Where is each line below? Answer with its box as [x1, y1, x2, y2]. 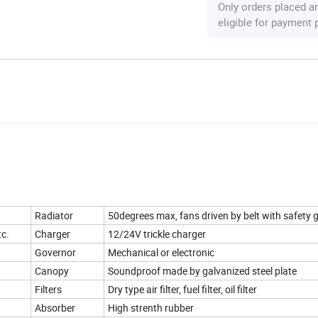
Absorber [35, 300, 75, 314]
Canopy [35, 263, 69, 278]
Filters [35, 282, 62, 296]
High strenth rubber [108, 300, 196, 314]
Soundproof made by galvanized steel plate [108, 263, 297, 278]
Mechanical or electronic [108, 245, 214, 259]
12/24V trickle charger [108, 226, 206, 241]
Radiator [35, 208, 73, 222]
